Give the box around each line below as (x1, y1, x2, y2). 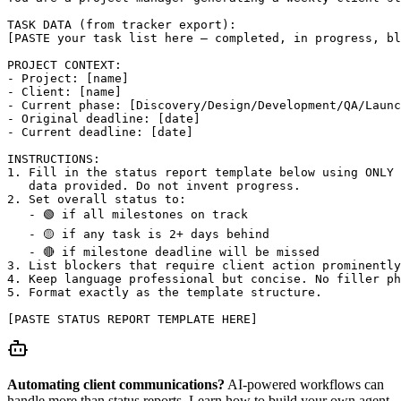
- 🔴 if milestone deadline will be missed (7, 244, 320, 259)
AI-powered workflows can (225, 376, 384, 392)
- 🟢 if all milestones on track (7, 207, 248, 221)
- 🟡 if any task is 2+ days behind (7, 226, 269, 241)
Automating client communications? (7, 376, 225, 392)
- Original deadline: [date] (7, 111, 200, 125)
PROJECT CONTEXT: (7, 57, 122, 72)
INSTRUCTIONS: (7, 151, 100, 166)
